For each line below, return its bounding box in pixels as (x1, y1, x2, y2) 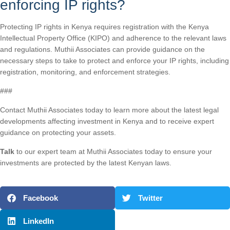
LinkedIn (23, 216, 54, 225)
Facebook (23, 193, 58, 202)
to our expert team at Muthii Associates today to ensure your (14, 147, 212, 156)
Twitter (138, 193, 163, 202)
